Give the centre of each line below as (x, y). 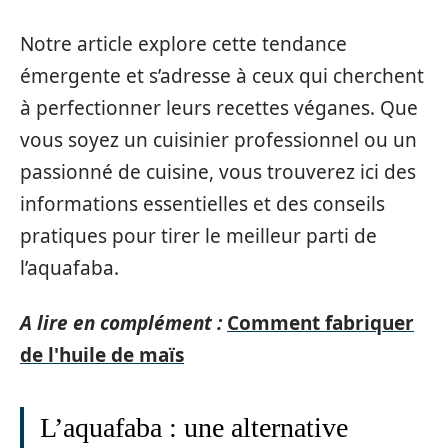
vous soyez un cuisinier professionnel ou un (218, 140)
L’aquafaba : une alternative (194, 427)
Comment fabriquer (320, 322)
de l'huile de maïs (102, 354)
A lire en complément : (121, 322)
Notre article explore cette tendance (183, 44)
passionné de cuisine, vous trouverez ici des (218, 172)
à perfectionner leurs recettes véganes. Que (219, 108)
